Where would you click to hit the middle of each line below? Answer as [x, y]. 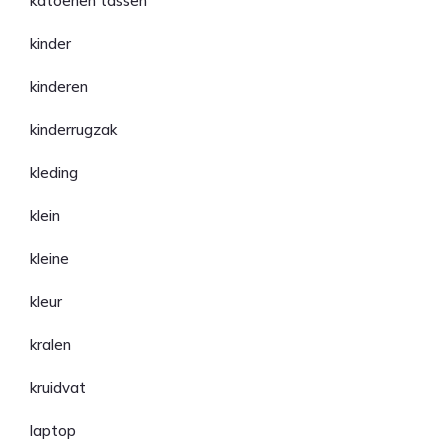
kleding [54, 172]
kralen [50, 344]
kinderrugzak [73, 129]
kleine [49, 258]
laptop [53, 430]
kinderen [59, 86]
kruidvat [58, 387]
